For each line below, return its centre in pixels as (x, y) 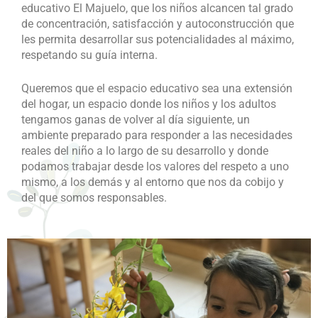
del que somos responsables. (94, 198)
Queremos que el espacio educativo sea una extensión (157, 89)
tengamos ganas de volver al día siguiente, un (136, 120)
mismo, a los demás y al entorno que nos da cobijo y (153, 182)
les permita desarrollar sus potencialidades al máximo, (158, 39)
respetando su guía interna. (89, 55)
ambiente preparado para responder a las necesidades (157, 136)
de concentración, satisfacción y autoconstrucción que (158, 23)
